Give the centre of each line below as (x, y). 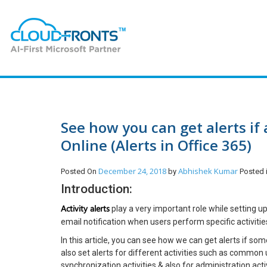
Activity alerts (85, 208)
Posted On (80, 171)
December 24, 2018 (132, 171)
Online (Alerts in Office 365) (156, 145)
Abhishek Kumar (209, 171)
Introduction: (97, 189)
